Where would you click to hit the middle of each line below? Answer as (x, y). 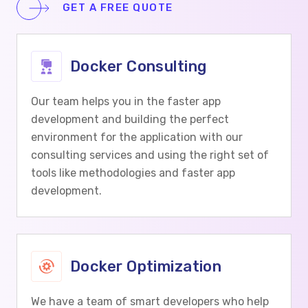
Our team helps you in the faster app (126, 101)
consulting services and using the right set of (150, 155)
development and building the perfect (130, 119)
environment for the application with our (137, 137)
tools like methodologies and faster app (133, 173)
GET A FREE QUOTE (116, 8)
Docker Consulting (139, 66)
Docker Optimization (146, 266)
